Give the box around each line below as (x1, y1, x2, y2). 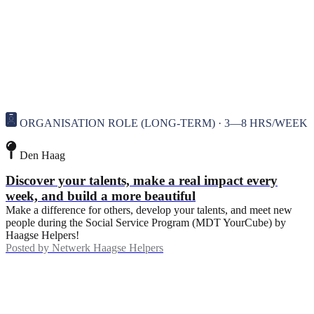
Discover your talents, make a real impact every (6, 173, 278, 188)
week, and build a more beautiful (6, 189, 196, 203)
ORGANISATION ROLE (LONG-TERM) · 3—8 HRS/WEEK (20, 117, 308, 130)
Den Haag (20, 149, 65, 161)
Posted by (6, 242, 49, 254)
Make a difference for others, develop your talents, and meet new (6, 204, 292, 216)
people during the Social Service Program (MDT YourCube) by (6, 217, 286, 228)
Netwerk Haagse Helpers (52, 242, 163, 254)
